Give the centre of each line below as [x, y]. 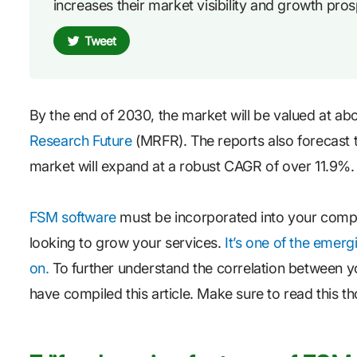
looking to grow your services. [125, 242]
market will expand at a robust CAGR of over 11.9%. [192, 167]
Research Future [80, 141]
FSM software [75, 217]
